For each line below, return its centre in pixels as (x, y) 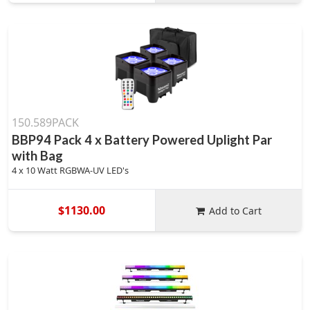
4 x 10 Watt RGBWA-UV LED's (70, 170)
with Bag (37, 156)
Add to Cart (236, 210)
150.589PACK (45, 122)
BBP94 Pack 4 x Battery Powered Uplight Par (142, 140)
